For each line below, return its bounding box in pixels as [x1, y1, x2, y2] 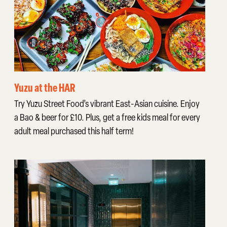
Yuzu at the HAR [14, 80, 75, 95]
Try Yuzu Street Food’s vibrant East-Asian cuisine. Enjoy [14, 98, 200, 110]
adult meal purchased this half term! [14, 125, 134, 137]
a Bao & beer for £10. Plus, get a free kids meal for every [14, 111, 200, 124]
